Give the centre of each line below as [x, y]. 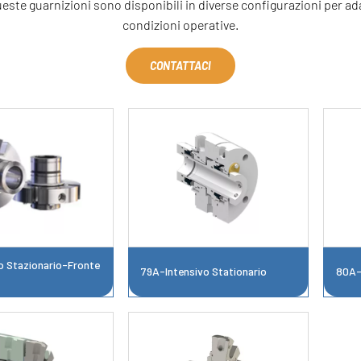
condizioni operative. [180, 25]
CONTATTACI [180, 66]
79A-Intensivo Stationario [203, 271]
